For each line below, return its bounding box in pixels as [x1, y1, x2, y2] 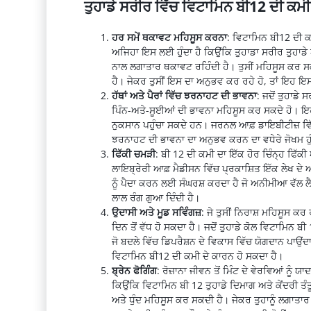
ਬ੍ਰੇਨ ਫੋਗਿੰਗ [111, 263, 157, 277]
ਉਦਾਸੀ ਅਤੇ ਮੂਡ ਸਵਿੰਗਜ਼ [111, 205, 201, 219]
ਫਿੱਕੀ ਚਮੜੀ [111, 146, 155, 160]
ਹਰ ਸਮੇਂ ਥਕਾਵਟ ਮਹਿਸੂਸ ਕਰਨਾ [111, 30, 227, 44]
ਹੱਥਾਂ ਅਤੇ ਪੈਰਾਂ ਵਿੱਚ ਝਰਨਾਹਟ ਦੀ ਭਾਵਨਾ [111, 88, 257, 102]
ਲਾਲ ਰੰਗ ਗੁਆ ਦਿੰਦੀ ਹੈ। [111, 190, 200, 204]
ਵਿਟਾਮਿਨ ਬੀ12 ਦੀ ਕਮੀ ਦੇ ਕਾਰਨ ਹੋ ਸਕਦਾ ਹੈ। [111, 249, 283, 262]
